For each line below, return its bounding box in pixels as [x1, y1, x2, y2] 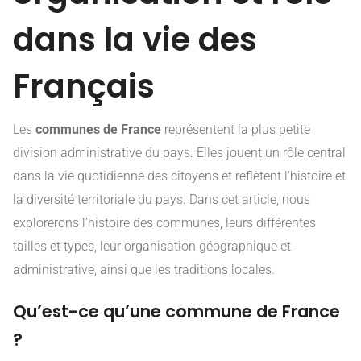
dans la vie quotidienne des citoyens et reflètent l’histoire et [13, 168, 346, 184]
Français [13, 63, 155, 109]
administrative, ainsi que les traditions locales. [13, 261, 275, 277]
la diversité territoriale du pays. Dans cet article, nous [13, 191, 310, 207]
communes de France [35, 121, 161, 137]
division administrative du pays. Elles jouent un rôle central [13, 144, 346, 160]
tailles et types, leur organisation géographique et [13, 238, 291, 254]
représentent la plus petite [161, 121, 310, 137]
